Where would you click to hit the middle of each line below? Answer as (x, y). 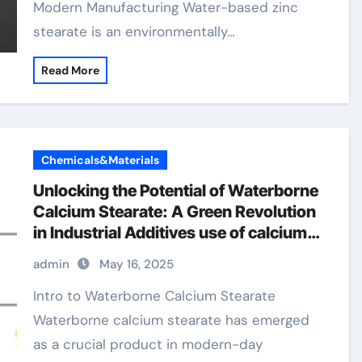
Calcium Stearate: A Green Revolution (175, 212)
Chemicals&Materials (101, 160)
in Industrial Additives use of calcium (170, 233)
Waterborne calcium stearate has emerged (172, 320)
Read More (71, 70)
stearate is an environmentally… (135, 32)
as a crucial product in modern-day (148, 344)
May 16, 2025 (137, 264)
